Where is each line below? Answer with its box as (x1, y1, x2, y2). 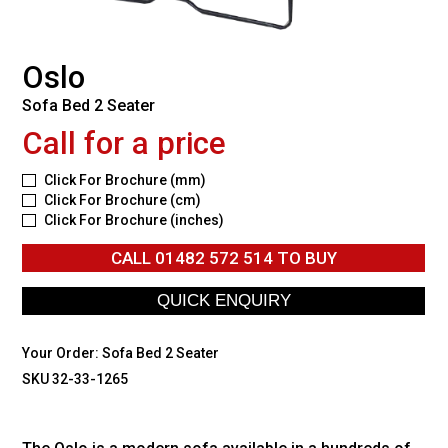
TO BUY (272, 247, 337, 268)
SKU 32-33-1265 (22, 370, 129, 387)
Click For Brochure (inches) (44, 211, 225, 228)
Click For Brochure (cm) (44, 191, 202, 208)
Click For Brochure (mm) (44, 171, 207, 188)
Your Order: (22, 344, 103, 361)
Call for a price (22, 124, 227, 162)
